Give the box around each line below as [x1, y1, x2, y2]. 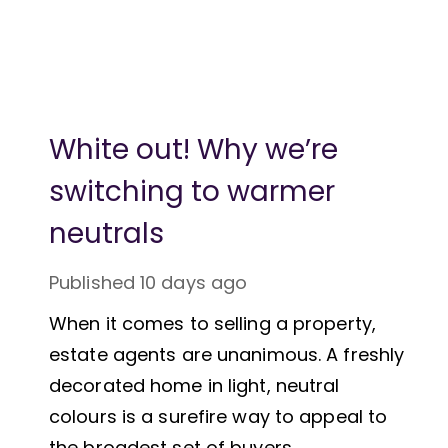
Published [49, 269, 135, 295]
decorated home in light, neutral [49, 372, 340, 398]
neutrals [49, 213, 164, 253]
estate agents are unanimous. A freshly [49, 341, 405, 367]
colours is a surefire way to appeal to [49, 403, 388, 429]
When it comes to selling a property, [49, 310, 376, 336]
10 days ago [140, 269, 248, 295]
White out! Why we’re [49, 129, 338, 169]
